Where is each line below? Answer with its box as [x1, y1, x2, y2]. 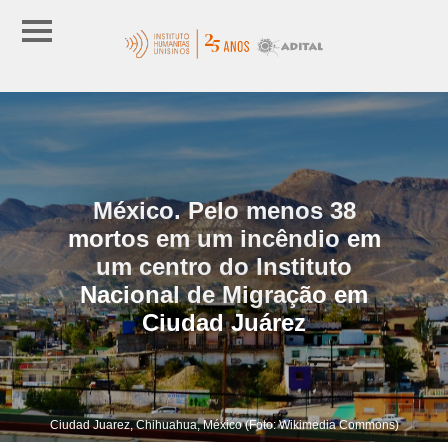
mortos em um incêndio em [67, 224, 381, 252]
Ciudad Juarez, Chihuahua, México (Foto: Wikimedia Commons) [49, 417, 399, 432]
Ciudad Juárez [142, 308, 306, 336]
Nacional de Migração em [80, 280, 368, 308]
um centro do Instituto [96, 252, 352, 280]
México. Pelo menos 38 [92, 196, 356, 224]
